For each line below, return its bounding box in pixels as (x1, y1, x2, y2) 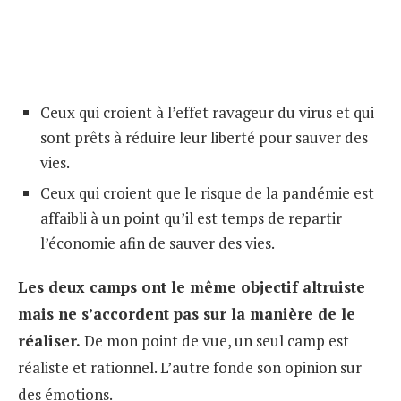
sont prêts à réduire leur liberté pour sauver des (40, 126, 368, 148)
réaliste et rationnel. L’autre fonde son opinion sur (18, 356, 362, 378)
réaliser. (18, 329, 81, 351)
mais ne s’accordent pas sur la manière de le (18, 303, 355, 324)
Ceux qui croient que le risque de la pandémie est (40, 182, 374, 203)
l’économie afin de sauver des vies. (40, 232, 275, 253)
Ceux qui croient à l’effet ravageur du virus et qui (40, 101, 374, 123)
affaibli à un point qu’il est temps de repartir (40, 207, 342, 228)
